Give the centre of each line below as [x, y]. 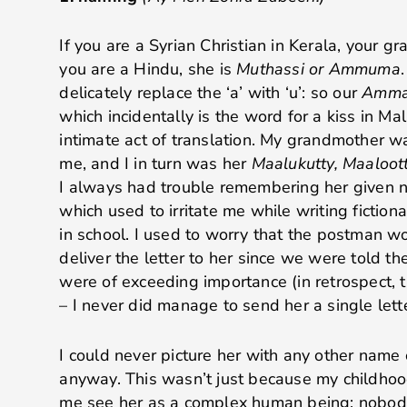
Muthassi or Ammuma [318, 69]
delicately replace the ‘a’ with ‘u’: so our [211, 93]
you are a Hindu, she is [148, 69]
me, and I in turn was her [155, 164]
